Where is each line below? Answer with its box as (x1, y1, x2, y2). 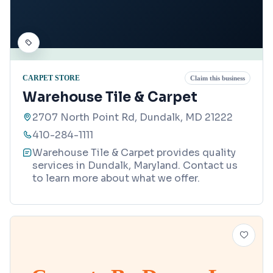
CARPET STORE (23, 73, 80, 82)
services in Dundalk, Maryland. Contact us (32, 159, 238, 172)
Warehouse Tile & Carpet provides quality (32, 146, 236, 160)
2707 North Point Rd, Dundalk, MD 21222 (32, 111, 233, 124)
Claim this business (190, 74, 245, 82)
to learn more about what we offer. (32, 172, 200, 185)
